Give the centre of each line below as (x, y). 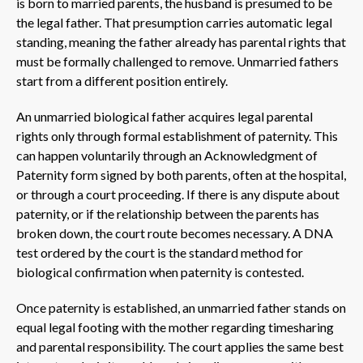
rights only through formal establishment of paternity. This (177, 135)
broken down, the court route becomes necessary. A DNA (175, 233)
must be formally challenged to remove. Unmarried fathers (177, 61)
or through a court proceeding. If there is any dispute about (178, 194)
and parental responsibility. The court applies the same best (180, 346)
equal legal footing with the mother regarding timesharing (175, 327)
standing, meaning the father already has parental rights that (181, 41)
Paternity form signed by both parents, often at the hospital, (181, 174)
